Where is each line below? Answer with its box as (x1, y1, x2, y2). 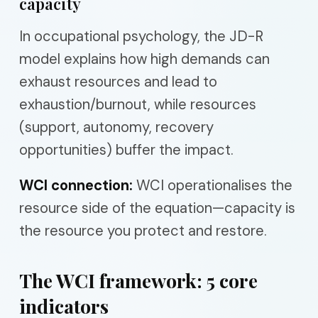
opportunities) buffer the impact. (19, 140, 234, 159)
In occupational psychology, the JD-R (19, 26, 263, 45)
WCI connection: (19, 175, 133, 194)
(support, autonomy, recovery (19, 117, 214, 136)
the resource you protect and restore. (19, 221, 267, 240)
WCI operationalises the (133, 175, 292, 194)
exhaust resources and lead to (19, 72, 217, 91)
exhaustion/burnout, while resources (19, 94, 256, 114)
